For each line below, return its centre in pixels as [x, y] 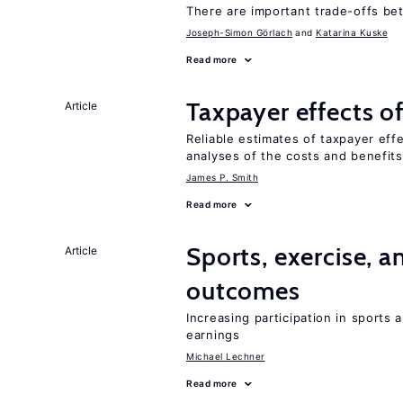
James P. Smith [222, 177]
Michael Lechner [226, 356]
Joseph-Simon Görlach [239, 32]
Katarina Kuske [352, 32]
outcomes [243, 291]
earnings [213, 335]
